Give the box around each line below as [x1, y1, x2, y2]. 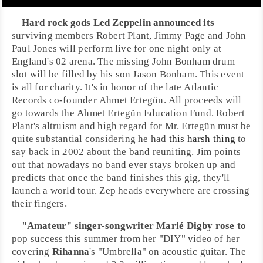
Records [12, 95, 47, 106]
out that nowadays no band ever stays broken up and [12, 159, 236, 170]
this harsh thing [168, 133, 235, 144]
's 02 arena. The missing [47, 56, 152, 67]
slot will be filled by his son [12, 69, 133, 80]
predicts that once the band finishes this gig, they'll [12, 172, 230, 183]
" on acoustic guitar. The [141, 246, 246, 257]
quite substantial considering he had [12, 133, 169, 144]
